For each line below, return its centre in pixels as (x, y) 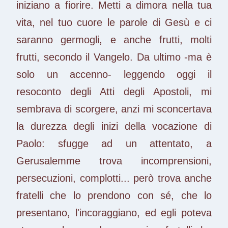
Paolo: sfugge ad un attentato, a (114, 143)
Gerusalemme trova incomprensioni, (114, 161)
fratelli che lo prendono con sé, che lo (114, 195)
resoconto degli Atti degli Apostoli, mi (114, 91)
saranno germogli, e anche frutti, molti (114, 39)
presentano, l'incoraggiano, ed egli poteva (114, 212)
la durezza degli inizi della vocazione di (114, 126)
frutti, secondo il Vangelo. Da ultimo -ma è (114, 57)
